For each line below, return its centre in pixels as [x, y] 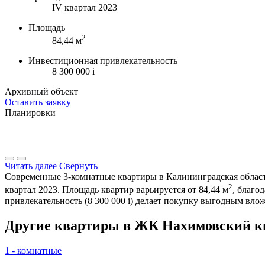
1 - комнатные [33, 251]
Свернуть [78, 166]
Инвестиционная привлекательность [103, 61]
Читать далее [31, 166]
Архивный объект [41, 92]
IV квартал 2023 [85, 7]
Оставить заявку [38, 102]
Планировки [30, 113]
